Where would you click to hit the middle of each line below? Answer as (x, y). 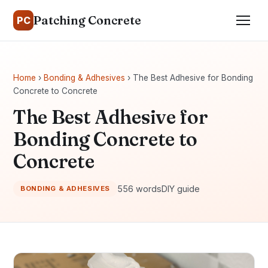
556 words (139, 189)
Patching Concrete (87, 20)
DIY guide (180, 189)
